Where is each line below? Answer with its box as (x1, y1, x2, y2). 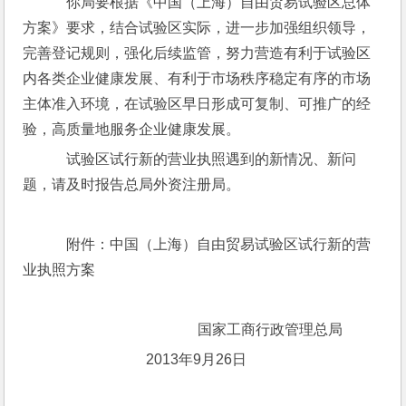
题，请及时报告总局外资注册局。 (23, 177, 241, 192)
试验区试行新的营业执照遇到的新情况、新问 (52, 151, 357, 167)
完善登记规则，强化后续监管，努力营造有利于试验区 (23, 45, 372, 61)
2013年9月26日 (52, 352, 247, 367)
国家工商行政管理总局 (92, 322, 343, 337)
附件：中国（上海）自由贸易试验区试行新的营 (52, 237, 372, 252)
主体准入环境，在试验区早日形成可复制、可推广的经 (23, 96, 372, 111)
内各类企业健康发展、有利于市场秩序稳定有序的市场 (23, 71, 372, 86)
